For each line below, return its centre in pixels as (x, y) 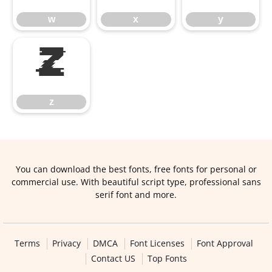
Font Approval (225, 243)
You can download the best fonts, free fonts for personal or (136, 169)
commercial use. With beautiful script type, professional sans (136, 182)
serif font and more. (136, 195)
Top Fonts (167, 258)
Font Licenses (157, 243)
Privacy (66, 243)
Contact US (113, 258)
